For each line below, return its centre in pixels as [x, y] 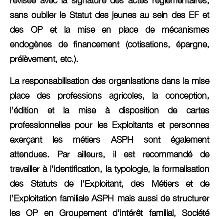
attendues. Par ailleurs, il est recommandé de [109, 154]
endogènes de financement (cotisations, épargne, [109, 44]
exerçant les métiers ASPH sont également [109, 139]
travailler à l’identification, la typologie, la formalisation [109, 169]
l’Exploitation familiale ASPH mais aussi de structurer [109, 198]
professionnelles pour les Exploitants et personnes [109, 125]
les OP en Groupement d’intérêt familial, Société [109, 213]
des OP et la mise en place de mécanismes [109, 30]
